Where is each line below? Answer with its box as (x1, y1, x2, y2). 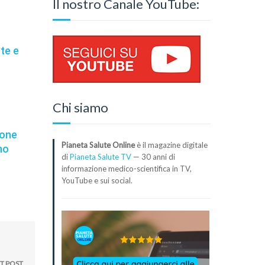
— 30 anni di (131, 151, 175, 161)
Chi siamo (52, 99, 108, 115)
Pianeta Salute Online (61, 140, 135, 150)
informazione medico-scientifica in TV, (61, 163, 192, 173)
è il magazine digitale (134, 140, 208, 150)
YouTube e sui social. (61, 175, 132, 185)
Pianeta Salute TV (69, 151, 131, 161)
